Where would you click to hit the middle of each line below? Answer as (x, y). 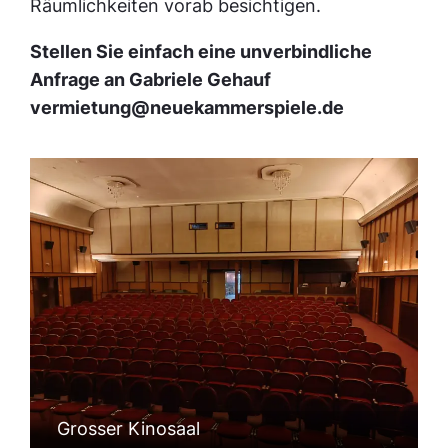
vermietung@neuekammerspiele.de (187, 107)
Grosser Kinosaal (129, 429)
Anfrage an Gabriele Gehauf (151, 79)
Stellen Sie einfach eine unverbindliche (201, 51)
